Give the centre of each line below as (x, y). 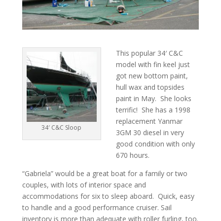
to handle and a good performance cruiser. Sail (97, 207)
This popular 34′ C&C (149, 53)
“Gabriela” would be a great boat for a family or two (105, 173)
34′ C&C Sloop (62, 127)
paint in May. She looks (153, 98)
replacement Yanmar (149, 121)
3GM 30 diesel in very (150, 132)
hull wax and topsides (150, 87)
